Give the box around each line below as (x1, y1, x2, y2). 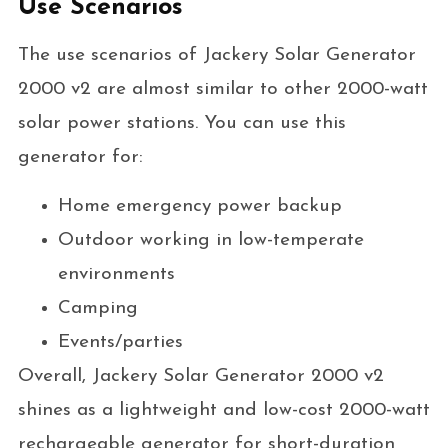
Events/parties (57, 333, 183, 353)
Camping (57, 299, 138, 319)
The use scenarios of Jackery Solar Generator (17, 46, 416, 66)
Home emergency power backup (57, 197, 342, 217)
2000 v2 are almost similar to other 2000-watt (17, 80, 428, 100)
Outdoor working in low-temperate (57, 231, 364, 251)
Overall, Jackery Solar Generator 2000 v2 (17, 367, 384, 387)
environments (57, 265, 175, 285)
